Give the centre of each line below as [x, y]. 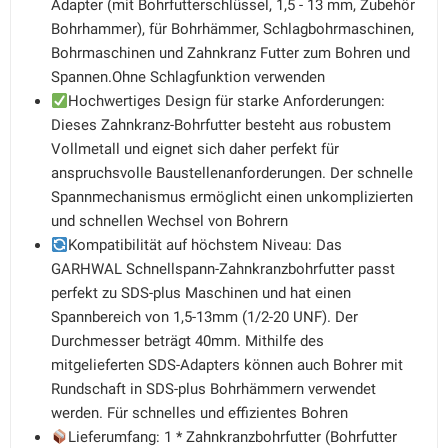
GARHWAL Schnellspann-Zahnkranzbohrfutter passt [223, 269]
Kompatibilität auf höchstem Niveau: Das [205, 245]
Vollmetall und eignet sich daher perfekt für [195, 149]
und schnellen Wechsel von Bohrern [169, 221]
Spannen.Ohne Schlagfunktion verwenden [188, 77]
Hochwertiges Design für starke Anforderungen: [227, 101]
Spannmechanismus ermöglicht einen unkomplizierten [232, 197]
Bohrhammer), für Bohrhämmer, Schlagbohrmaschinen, [232, 29]
